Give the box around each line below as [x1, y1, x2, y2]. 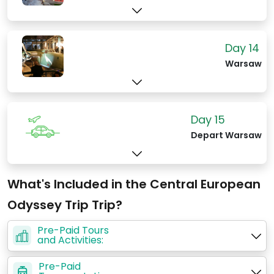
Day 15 [191, 111, 225, 127]
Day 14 [225, 40, 259, 56]
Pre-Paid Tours [37, 223, 109, 238]
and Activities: [37, 233, 103, 248]
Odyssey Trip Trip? [7, 196, 122, 214]
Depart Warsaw [191, 128, 262, 141]
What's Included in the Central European [7, 176, 261, 193]
